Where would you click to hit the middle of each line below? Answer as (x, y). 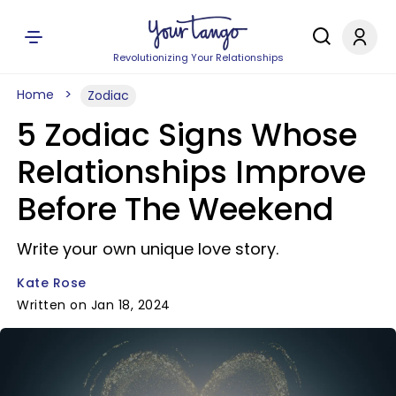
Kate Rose (52, 283)
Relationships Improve (191, 172)
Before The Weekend (175, 209)
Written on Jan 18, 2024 (94, 305)
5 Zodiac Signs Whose (187, 135)
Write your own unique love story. (148, 249)
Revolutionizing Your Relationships (198, 57)
